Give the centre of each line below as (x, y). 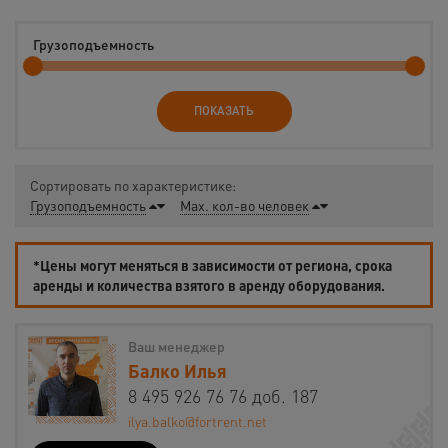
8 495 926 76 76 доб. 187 (223, 396)
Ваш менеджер (176, 346)
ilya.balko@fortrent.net (197, 421)
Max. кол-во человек (244, 205)
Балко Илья (177, 371)
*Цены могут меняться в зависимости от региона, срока (212, 265)
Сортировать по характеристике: (133, 185)
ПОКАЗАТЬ (224, 111)
